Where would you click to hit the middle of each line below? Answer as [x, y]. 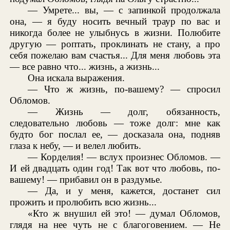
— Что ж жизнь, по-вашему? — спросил [124, 89]
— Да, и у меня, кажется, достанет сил [124, 191]
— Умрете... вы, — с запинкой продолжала [124, 10]
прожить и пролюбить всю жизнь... [83, 202]
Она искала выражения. [76, 78]
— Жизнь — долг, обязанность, [124, 112]
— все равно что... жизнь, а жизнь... [85, 67]
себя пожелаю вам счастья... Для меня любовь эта [115, 55]
